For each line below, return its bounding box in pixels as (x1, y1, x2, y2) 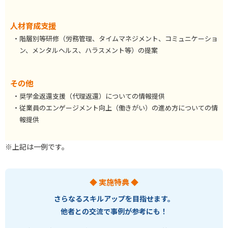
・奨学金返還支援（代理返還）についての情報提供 (13, 91, 165, 101)
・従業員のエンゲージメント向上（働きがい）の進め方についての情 (13, 102, 218, 112)
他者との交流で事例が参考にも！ (61, 206, 167, 217)
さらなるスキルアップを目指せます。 (53, 193, 175, 204)
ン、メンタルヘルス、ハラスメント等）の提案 (19, 45, 158, 55)
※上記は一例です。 (5, 141, 69, 152)
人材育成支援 (10, 19, 56, 31)
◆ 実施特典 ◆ (90, 176, 138, 187)
